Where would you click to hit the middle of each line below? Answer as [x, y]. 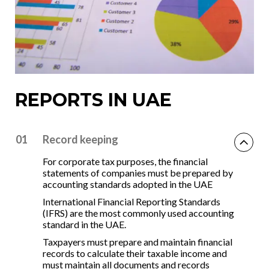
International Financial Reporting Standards [131, 201]
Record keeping [80, 139]
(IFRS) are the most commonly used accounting [138, 213]
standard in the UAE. [84, 224]
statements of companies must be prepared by [138, 172]
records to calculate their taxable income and [135, 253]
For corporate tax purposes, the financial [125, 161]
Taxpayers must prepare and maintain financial [138, 241]
